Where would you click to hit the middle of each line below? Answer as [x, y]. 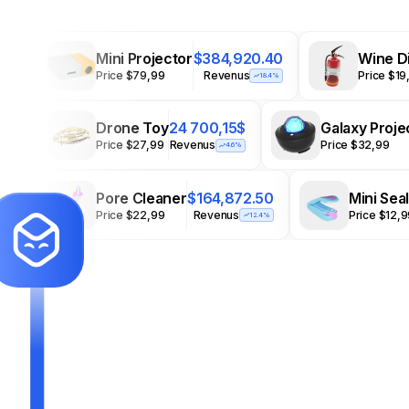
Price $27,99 [130, 145]
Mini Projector [144, 59]
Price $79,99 [131, 76]
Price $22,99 [131, 215]
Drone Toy [132, 128]
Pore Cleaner [142, 198]
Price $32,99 [355, 145]
